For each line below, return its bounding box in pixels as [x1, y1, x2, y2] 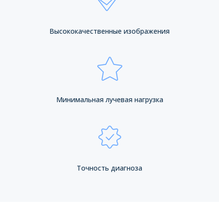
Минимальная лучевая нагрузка [56, 95, 163, 104]
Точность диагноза [77, 163, 142, 173]
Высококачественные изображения [49, 26, 170, 36]
